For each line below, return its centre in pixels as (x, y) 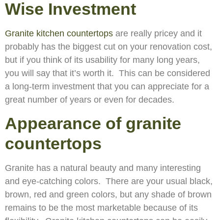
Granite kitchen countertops (59, 33)
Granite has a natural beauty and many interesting (103, 168)
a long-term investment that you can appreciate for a (107, 86)
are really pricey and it (157, 33)
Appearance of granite (93, 124)
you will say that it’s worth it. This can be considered (108, 73)
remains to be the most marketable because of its (101, 208)
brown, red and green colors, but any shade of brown (108, 195)
